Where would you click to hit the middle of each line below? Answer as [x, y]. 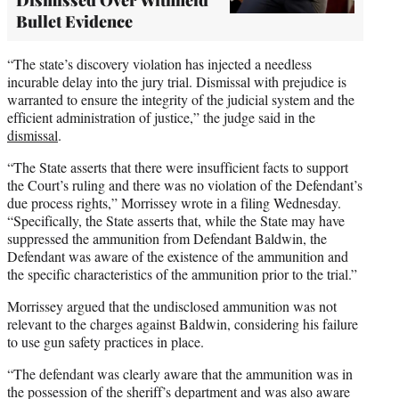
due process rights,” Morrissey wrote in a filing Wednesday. [174, 202]
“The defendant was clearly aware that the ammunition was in [180, 373]
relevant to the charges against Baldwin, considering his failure [183, 323]
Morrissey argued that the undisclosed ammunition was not [172, 305]
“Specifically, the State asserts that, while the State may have [176, 220]
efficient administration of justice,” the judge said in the [161, 117]
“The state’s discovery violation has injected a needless [159, 63]
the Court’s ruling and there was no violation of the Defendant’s [185, 184]
